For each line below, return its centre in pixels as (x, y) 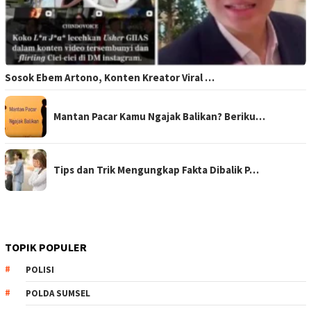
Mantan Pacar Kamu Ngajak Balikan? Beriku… (159, 117)
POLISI (40, 270)
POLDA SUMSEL (58, 294)
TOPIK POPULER (46, 247)
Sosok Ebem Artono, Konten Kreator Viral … (110, 78)
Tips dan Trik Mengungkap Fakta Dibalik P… (156, 170)
